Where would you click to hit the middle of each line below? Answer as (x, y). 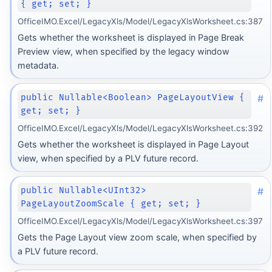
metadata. (38, 66)
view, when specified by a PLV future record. (108, 158)
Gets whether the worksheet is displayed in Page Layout (133, 144)
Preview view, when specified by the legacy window (123, 52)
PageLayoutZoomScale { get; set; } (111, 204)
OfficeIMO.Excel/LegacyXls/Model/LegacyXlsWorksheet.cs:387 (140, 21)
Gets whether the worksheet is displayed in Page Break (131, 38)
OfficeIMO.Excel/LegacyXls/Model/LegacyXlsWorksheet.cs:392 (140, 128)
